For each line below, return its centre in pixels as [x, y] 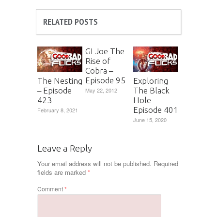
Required [166, 163]
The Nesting [60, 80]
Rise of [98, 61]
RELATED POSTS [70, 22]
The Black [151, 90]
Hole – [145, 100]
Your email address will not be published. [94, 163]
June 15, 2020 [150, 119]
